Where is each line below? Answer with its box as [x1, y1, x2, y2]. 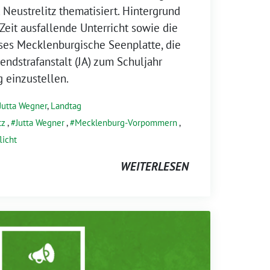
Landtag [51, 99, 81, 111]
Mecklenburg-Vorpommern [75, 116, 177, 128]
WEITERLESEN [121, 159, 189, 174]
